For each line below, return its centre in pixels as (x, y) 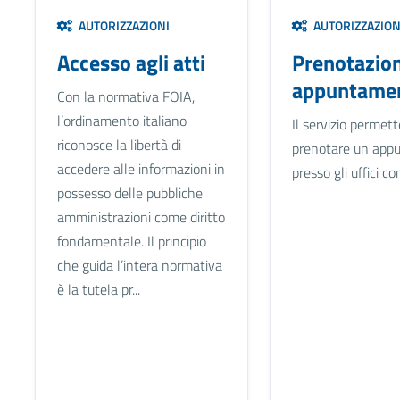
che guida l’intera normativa (139, 265)
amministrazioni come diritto (141, 217)
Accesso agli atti (131, 62)
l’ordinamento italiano (121, 120)
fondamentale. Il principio (131, 241)
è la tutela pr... (98, 289)
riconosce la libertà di (119, 144)
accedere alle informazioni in (141, 168)
